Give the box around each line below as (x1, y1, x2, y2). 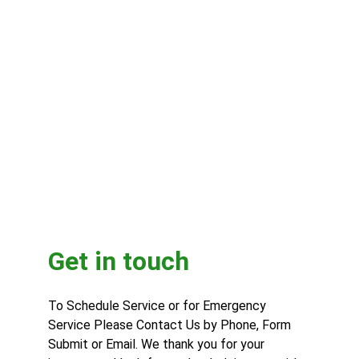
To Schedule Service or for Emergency (48, 298, 269, 313)
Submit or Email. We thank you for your (48, 337, 268, 352)
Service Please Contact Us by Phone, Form (48, 317, 294, 333)
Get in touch (48, 246, 189, 276)
